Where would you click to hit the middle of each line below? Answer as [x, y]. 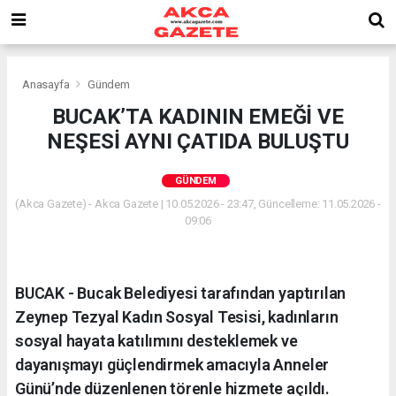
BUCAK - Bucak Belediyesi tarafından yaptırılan [181, 293]
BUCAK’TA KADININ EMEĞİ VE [198, 116]
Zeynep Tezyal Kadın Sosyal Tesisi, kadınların [177, 316]
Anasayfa [47, 84]
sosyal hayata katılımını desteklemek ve [156, 340]
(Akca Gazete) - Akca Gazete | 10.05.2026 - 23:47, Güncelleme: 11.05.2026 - [198, 203]
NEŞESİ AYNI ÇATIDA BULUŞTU [198, 141]
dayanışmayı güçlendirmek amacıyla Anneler [172, 364]
